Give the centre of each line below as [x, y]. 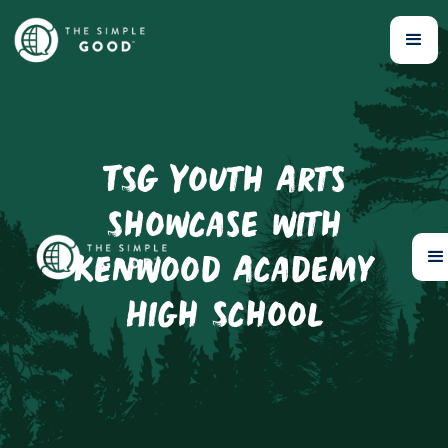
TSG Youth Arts [224, 182]
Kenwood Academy [224, 272]
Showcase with [224, 227]
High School [224, 317]
